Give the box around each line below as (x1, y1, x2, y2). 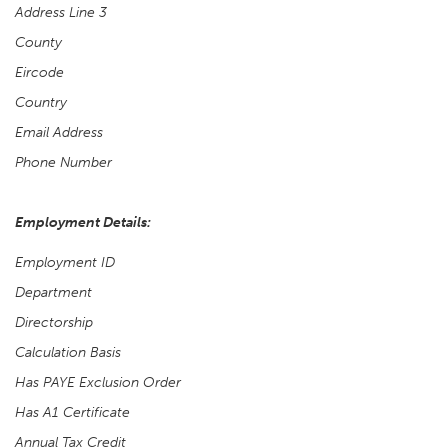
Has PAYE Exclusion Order (15, 374, 181, 391)
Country (15, 94, 67, 111)
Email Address (15, 124, 103, 141)
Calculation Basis (15, 344, 121, 361)
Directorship (15, 314, 93, 331)
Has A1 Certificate (15, 404, 130, 421)
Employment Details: (15, 214, 151, 231)
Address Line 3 (15, 4, 107, 21)
